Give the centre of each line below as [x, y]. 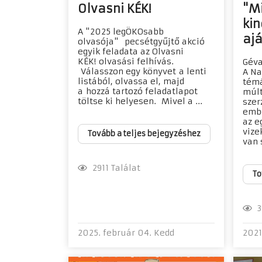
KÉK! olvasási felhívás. [126, 62]
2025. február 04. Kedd [126, 232]
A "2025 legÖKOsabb [121, 32]
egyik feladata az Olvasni [131, 52]
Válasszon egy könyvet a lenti [142, 72]
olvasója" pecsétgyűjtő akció [141, 42]
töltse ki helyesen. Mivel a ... [140, 101]
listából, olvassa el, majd [131, 82]
